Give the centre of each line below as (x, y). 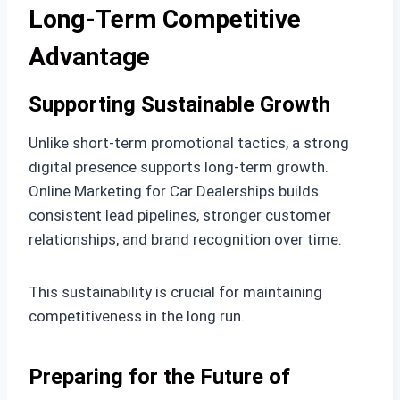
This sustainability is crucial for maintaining (175, 292)
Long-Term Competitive (165, 19)
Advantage (89, 56)
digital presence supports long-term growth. (179, 167)
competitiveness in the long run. (137, 316)
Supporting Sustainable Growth (179, 104)
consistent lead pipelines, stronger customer (180, 215)
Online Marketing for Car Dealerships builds (174, 191)
